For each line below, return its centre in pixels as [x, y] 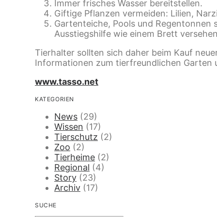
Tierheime [75, 157]
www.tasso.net [67, 82]
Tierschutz [76, 137]
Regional [72, 168]
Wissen [69, 127]
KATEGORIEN [54, 99]
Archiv [67, 188]
